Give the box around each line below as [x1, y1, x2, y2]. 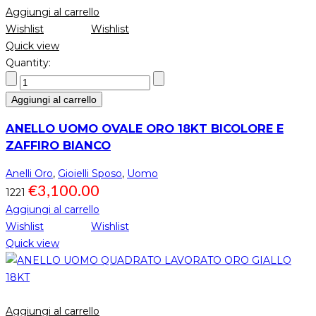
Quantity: [6, 56, 51, 70]
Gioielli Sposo [58, 167, 122, 181]
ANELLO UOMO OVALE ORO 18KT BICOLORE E [6, 121, 284, 135]
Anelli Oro [6, 167, 53, 181]
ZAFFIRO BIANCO [6, 138, 111, 152]
